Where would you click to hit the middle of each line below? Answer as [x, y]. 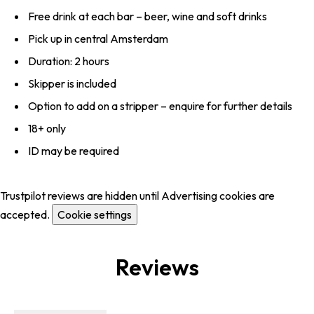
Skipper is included [72, 84]
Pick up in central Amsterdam [98, 39]
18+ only [47, 129]
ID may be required [74, 151]
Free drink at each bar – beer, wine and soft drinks [148, 16]
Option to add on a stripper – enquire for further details [160, 106]
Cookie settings [95, 215]
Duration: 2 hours [69, 61]
